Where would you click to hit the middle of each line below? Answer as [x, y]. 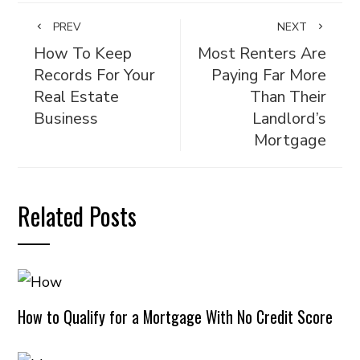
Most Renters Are [262, 53]
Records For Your [95, 75]
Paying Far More [268, 75]
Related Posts [78, 216]
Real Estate [77, 97]
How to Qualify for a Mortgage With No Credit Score [176, 316]
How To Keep [83, 53]
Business [66, 119]
